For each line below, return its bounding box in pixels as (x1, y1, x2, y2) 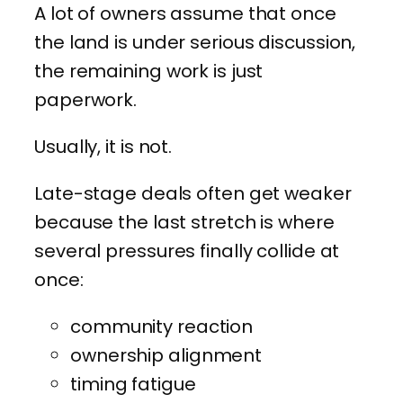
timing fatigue (70, 372, 196, 398)
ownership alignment (70, 343, 263, 369)
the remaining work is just (34, 58, 264, 85)
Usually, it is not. (34, 134, 173, 160)
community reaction (70, 314, 254, 340)
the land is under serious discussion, (34, 30, 356, 56)
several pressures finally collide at (34, 238, 340, 264)
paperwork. (34, 87, 138, 113)
